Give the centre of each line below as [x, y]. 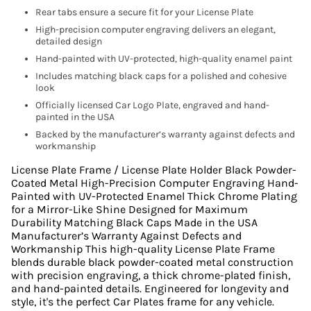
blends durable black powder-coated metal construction [152, 262]
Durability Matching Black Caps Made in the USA [134, 222]
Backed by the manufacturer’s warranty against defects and [165, 134]
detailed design [69, 41]
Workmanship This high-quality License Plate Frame [143, 249]
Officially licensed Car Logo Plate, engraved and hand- [152, 105]
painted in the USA [75, 117]
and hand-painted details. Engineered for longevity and [150, 288]
